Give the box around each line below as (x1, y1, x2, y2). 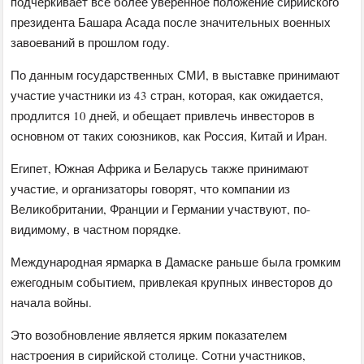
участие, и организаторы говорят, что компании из (11, 180, 291, 197)
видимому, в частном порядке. (11, 221, 182, 238)
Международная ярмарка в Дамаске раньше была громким (11, 253, 341, 271)
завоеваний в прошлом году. (11, 34, 171, 51)
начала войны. (11, 294, 93, 311)
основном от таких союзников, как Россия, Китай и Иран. (11, 128, 328, 145)
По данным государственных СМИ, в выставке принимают (11, 67, 340, 84)
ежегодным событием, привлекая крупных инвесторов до (11, 274, 333, 291)
